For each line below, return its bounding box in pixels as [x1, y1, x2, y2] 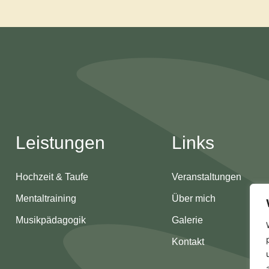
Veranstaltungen [171, 172, 241, 183]
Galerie [171, 215, 203, 226]
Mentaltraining [16, 193, 77, 204]
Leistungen [16, 133, 106, 153]
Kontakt [171, 237, 204, 247]
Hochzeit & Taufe [16, 172, 89, 183]
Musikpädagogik [16, 215, 86, 226]
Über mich [171, 193, 216, 204]
